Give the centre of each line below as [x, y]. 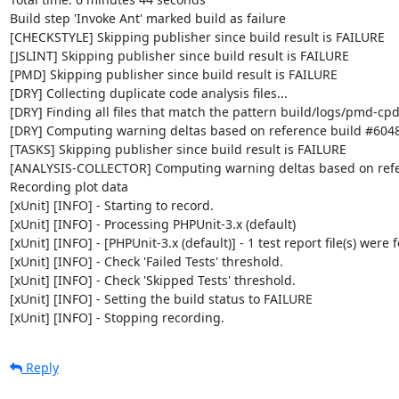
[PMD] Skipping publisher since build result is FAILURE [173, 74]
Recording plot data [69, 187]
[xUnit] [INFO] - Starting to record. [111, 205]
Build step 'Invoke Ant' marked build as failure [147, 18]
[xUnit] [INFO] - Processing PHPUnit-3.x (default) [152, 224]
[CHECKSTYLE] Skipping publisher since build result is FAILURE [197, 37]
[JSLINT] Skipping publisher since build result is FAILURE [179, 56]
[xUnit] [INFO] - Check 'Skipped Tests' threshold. [152, 280]
